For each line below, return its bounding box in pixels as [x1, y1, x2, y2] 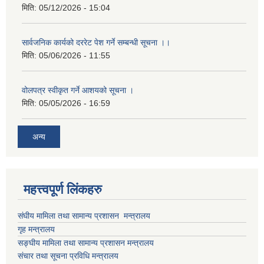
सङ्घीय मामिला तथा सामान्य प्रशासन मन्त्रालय [18, 237, 154, 247]
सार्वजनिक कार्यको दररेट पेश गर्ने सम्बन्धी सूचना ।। [22, 38, 170, 48]
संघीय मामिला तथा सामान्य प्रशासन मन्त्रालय [18, 210, 150, 220]
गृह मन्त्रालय [18, 224, 55, 234]
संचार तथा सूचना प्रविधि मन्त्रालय [18, 250, 118, 260]
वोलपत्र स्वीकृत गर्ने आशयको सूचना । [22, 85, 134, 95]
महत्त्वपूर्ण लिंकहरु [24, 181, 102, 197]
